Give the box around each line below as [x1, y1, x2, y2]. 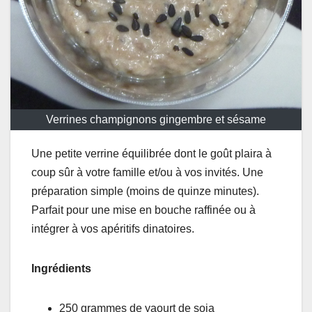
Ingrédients [31, 262, 91, 274]
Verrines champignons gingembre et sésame [46, 113, 266, 125]
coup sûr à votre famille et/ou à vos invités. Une [31, 166, 263, 178]
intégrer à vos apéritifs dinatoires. [31, 222, 194, 235]
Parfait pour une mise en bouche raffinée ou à [31, 203, 256, 216]
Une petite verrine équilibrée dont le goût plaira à [31, 147, 272, 159]
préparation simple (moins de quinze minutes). [31, 185, 259, 197]
